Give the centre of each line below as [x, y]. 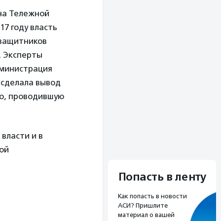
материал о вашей [146, 215]
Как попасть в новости [152, 196]
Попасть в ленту [162, 177]
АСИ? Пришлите [143, 205]
